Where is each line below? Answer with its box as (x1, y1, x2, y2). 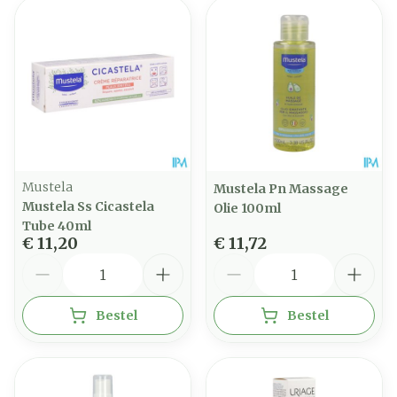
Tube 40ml (22, 218, 91, 234)
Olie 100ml (214, 200, 281, 216)
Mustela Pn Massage (214, 181, 348, 197)
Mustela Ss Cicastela (22, 198, 154, 214)
